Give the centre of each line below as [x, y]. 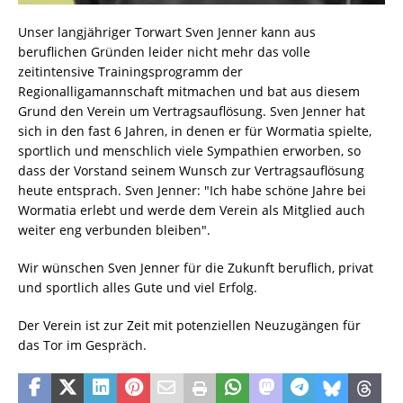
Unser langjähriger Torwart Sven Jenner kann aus [167, 32]
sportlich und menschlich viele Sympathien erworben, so [189, 151]
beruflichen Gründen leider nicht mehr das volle [164, 52]
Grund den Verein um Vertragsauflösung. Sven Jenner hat [192, 112]
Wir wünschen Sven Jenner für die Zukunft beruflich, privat [196, 268]
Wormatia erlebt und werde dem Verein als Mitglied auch [192, 210]
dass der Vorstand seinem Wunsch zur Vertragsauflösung [191, 171]
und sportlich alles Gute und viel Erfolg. [138, 288]
